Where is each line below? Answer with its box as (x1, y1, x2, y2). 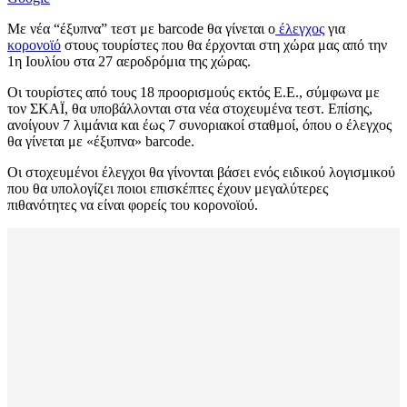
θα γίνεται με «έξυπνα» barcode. (7, 134, 194, 150)
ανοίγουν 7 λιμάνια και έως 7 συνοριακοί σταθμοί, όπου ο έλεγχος (7, 117, 392, 134)
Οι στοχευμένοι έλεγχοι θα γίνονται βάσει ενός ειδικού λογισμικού (7, 164, 395, 181)
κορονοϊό (7, 37, 61, 54)
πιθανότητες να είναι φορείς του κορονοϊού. (7, 197, 258, 213)
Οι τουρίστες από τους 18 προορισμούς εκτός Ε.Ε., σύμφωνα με (7, 84, 380, 101)
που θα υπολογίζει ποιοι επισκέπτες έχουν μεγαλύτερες (7, 181, 328, 197)
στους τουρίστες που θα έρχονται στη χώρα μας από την (61, 37, 387, 54)
